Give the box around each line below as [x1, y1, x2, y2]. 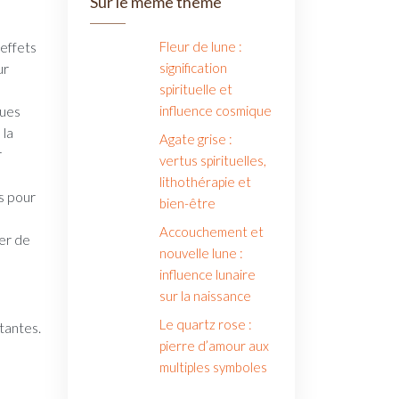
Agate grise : [159, 131, 233, 147]
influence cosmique [159, 102, 273, 118]
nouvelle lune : [159, 245, 244, 261]
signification [159, 60, 228, 76]
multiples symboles [159, 359, 268, 375]
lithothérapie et [159, 174, 252, 190]
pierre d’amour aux [159, 338, 270, 354]
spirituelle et [159, 81, 233, 97]
